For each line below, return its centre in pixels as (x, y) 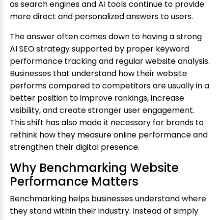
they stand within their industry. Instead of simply (104, 211)
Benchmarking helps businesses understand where (108, 199)
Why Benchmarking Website (94, 168)
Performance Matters (74, 182)
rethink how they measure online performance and (109, 135)
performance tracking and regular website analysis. (110, 61)
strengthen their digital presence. (75, 147)
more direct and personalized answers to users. (101, 17)
